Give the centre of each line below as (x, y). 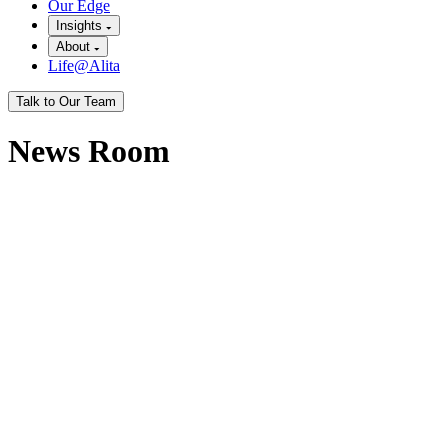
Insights (81, 25)
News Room (89, 151)
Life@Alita (84, 65)
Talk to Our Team (66, 101)
